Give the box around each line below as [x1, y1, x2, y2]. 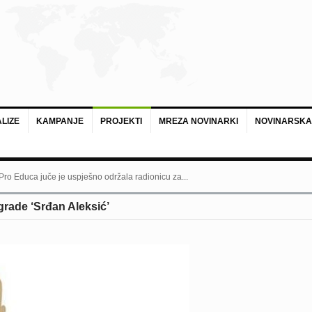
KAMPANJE [36, 116, 84, 126]
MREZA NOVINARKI [158, 116, 238, 126]
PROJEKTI [100, 116, 142, 126]
